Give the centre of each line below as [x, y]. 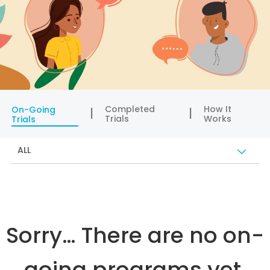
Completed [130, 109]
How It [218, 109]
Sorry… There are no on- [135, 235]
